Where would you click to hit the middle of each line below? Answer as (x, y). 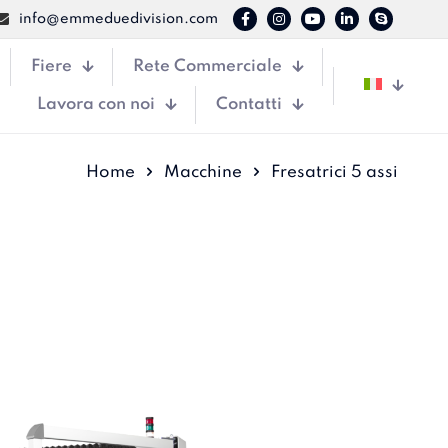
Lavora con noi (96, 104)
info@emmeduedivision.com (118, 19)
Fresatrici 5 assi (334, 172)
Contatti (249, 104)
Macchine (203, 172)
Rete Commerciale (207, 66)
